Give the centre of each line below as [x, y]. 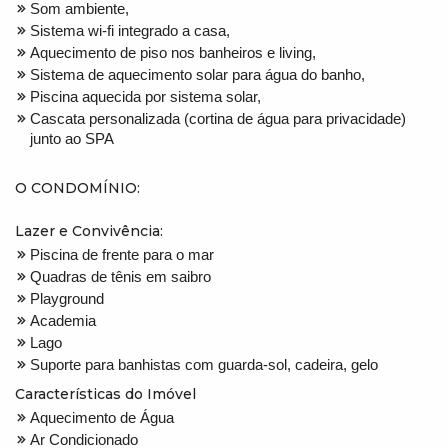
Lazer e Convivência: [89, 230]
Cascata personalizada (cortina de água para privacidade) [218, 118]
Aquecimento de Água [102, 417]
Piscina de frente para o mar [122, 254]
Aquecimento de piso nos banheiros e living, [173, 52]
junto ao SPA [72, 138]
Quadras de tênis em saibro [120, 276]
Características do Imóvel [105, 393]
